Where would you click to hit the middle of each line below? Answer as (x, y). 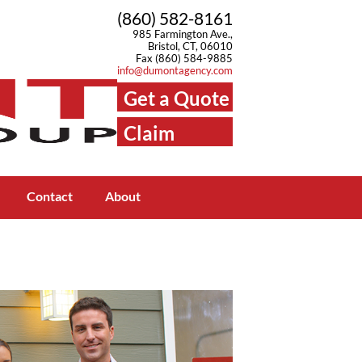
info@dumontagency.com (175, 70)
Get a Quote (177, 98)
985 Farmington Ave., (183, 34)
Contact (50, 196)
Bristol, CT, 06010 (190, 46)
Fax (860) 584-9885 (184, 58)
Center (154, 164)
